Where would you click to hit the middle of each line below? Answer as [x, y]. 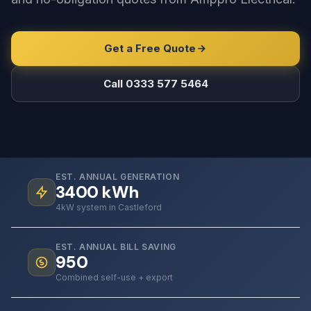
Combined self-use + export [114, 277]
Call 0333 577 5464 [155, 84]
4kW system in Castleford [109, 207]
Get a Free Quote [150, 48]
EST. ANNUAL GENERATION [118, 177]
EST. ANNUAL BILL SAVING [116, 247]
